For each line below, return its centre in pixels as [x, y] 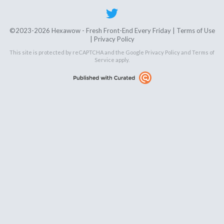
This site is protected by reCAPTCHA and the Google [77, 52]
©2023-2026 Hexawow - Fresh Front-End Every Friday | [93, 31]
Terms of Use [195, 31]
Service [104, 60]
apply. [122, 60]
